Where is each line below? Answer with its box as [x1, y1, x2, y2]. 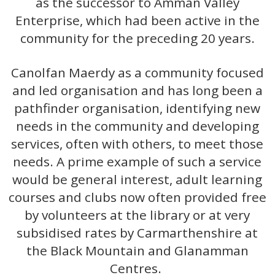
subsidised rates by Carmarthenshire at [17, 224, 258, 242]
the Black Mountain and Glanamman [26, 242, 249, 260]
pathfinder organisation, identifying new [14, 99, 261, 117]
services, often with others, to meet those [11, 135, 264, 153]
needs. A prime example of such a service [13, 153, 262, 171]
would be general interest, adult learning [12, 171, 263, 188]
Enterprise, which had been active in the [15, 12, 260, 29]
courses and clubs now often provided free [8, 188, 266, 206]
